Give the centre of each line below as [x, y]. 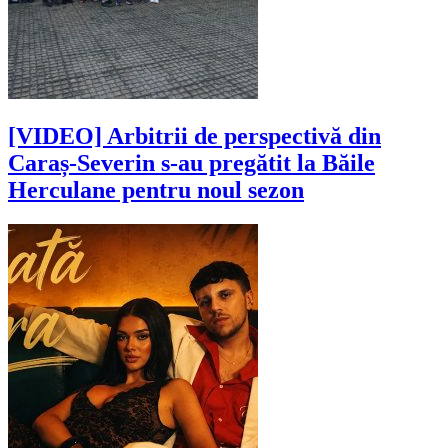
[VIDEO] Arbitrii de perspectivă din [194, 136]
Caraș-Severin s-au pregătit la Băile [191, 163]
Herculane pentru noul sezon [156, 190]
